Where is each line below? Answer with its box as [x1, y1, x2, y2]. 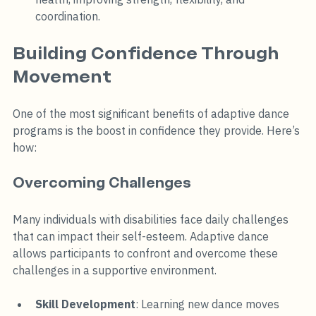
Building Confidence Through [13, 42, 284, 64]
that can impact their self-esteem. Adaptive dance [13, 229, 272, 243]
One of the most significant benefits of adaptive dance [13, 106, 292, 121]
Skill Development [35, 296, 135, 311]
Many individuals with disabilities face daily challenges [13, 212, 291, 226]
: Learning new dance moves [135, 296, 282, 311]
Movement [13, 65, 111, 87]
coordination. [35, 8, 100, 23]
